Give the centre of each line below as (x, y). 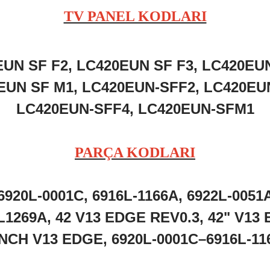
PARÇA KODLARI (135, 152)
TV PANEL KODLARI (135, 16)
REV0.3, (179, 217)
